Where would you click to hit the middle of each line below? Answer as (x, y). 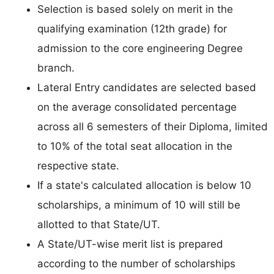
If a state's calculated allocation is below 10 (144, 185)
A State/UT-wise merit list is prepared (130, 244)
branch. (56, 68)
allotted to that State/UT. (99, 224)
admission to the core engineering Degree (140, 48)
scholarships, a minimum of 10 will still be (139, 205)
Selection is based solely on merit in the (135, 9)
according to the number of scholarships (136, 263)
